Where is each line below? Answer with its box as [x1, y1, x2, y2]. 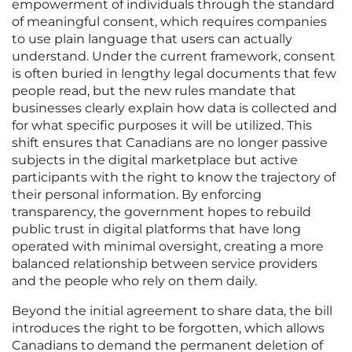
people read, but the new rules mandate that [12, 83, 296, 99]
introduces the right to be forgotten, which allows [12, 321, 324, 336]
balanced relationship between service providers [12, 256, 317, 272]
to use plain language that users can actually [12, 31, 292, 47]
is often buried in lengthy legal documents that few [12, 66, 336, 82]
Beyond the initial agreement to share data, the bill [12, 303, 332, 319]
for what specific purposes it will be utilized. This [12, 118, 312, 134]
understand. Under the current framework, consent [12, 49, 335, 64]
